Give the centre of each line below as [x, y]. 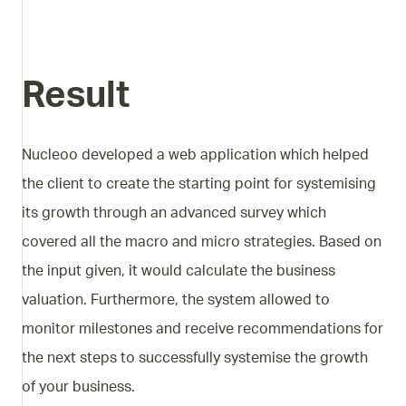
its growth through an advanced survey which [174, 213]
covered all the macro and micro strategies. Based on [202, 242]
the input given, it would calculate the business [179, 271]
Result [76, 96]
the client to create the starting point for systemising [199, 184]
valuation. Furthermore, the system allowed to [176, 300]
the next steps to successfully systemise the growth [195, 358]
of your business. [78, 387]
